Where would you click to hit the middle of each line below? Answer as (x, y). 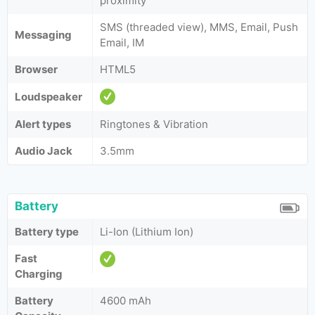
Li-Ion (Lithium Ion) (147, 232)
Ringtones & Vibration (154, 124)
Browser (36, 69)
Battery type (47, 232)
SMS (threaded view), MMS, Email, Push (199, 27)
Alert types (43, 124)
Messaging (43, 35)
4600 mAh (126, 301)
